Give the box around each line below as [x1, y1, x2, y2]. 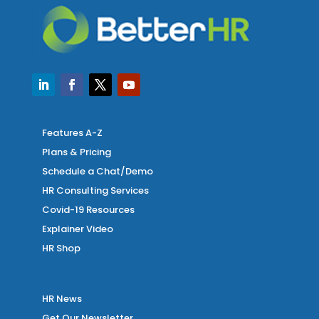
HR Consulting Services [41, 184, 149, 198]
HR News [41, 292, 82, 306]
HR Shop [41, 241, 80, 256]
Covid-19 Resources [41, 203, 135, 217]
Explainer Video [41, 222, 113, 236]
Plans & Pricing [41, 145, 111, 159]
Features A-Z [41, 126, 103, 140]
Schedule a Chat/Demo [41, 164, 153, 179]
